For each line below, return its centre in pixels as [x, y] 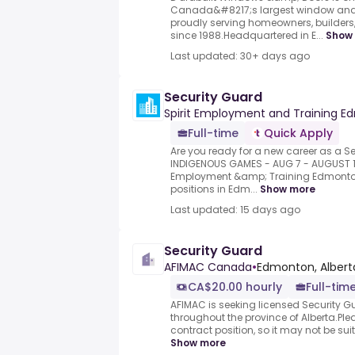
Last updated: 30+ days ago [240, 56]
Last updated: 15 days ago [235, 210]
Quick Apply [298, 134]
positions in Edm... [214, 189]
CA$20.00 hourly [235, 287]
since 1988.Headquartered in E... [247, 36]
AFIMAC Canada [208, 267]
